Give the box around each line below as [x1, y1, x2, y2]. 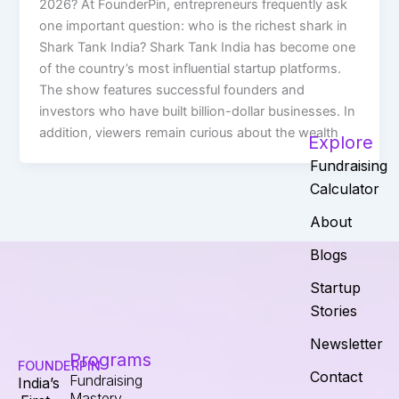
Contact [309, 368, 362, 387]
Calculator [309, 180, 379, 199]
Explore [307, 132, 373, 154]
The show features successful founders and [39, 81, 305, 98]
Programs [69, 349, 152, 371]
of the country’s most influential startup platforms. [39, 60, 342, 77]
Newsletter [309, 335, 383, 354]
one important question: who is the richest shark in [39, 17, 348, 34]
